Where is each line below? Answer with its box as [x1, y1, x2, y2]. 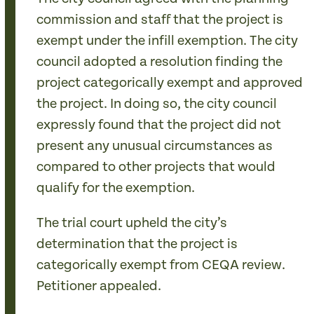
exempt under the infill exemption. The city [36, 33, 299, 49]
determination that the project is [36, 236, 238, 252]
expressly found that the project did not [36, 117, 282, 133]
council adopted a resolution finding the [36, 54, 283, 70]
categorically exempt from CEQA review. [36, 257, 286, 273]
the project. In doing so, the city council [36, 96, 278, 112]
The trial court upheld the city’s [36, 215, 228, 231]
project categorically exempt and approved [36, 75, 303, 91]
